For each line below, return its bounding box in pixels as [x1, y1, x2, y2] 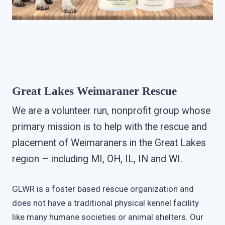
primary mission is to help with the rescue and [12, 121, 207, 133]
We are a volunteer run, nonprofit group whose [12, 104, 210, 117]
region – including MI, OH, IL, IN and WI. [12, 153, 182, 165]
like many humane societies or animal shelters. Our [12, 212, 203, 222]
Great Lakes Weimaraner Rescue [12, 84, 177, 97]
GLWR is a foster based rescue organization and [12, 184, 194, 194]
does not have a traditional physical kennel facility [12, 198, 199, 208]
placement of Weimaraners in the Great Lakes [12, 137, 206, 149]
